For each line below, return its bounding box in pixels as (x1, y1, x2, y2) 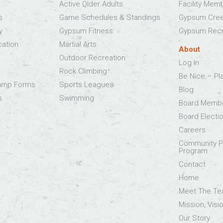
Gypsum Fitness (59, 26, 113, 35)
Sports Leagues (59, 80, 113, 89)
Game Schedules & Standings (59, 12, 160, 22)
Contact (179, 159, 206, 169)
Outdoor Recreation (59, 53, 125, 62)
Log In (179, 58, 200, 67)
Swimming (59, 93, 94, 103)
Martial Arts (59, 39, 97, 49)
